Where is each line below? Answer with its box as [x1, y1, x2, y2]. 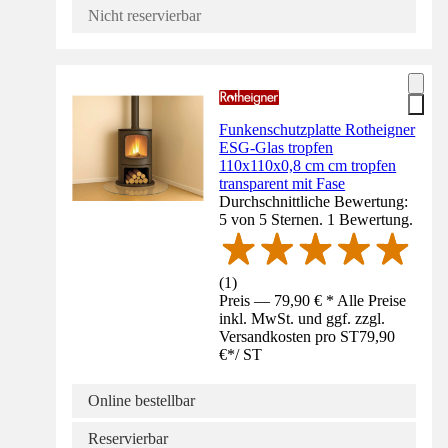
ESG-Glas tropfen [219, 139, 334, 156]
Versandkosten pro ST [219, 327, 360, 345]
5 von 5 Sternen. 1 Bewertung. [219, 211, 414, 228]
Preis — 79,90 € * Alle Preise [219, 291, 407, 309]
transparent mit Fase [219, 175, 346, 192]
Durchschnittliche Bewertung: [219, 193, 409, 210]
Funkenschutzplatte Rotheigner [219, 121, 416, 138]
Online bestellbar [88, 391, 195, 409]
